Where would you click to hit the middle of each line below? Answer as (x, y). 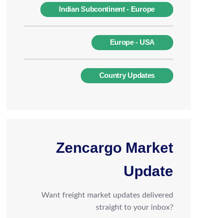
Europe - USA (132, 42)
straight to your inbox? (135, 208)
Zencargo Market (115, 147)
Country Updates (127, 75)
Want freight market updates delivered (107, 195)
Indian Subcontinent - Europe (107, 9)
